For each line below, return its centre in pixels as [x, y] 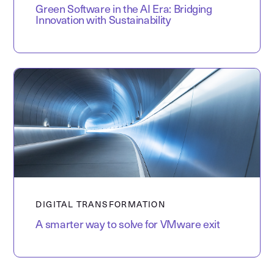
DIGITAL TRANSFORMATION [101, 205]
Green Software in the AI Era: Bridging [124, 10]
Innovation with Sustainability [103, 21]
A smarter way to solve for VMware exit [128, 225]
